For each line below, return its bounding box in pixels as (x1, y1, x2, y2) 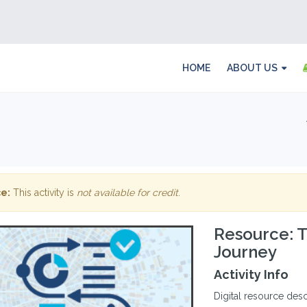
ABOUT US (227, 62, 278, 73)
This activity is (10, 187, 77, 198)
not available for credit (76, 187, 178, 198)
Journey (214, 242, 278, 262)
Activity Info (214, 267, 289, 282)
